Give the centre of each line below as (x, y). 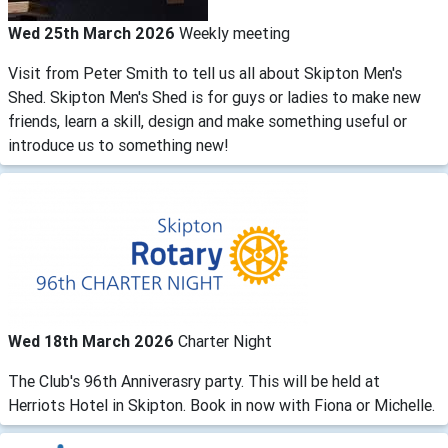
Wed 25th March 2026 (93, 32)
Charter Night (225, 340)
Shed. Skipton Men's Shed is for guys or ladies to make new (214, 96)
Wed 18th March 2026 (93, 340)
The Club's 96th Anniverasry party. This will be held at (194, 380)
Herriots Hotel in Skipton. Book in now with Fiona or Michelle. (221, 404)
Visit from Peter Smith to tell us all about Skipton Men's (205, 72)
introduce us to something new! (118, 144)
